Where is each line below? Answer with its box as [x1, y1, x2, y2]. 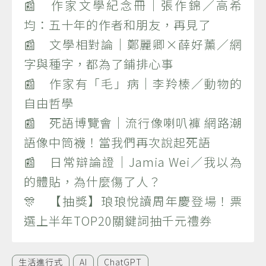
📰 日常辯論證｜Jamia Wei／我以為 [24, 153, 242, 170]
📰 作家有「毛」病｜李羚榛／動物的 [24, 74, 242, 92]
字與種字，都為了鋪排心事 [24, 55, 173, 72]
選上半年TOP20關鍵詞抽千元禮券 [24, 211, 212, 229]
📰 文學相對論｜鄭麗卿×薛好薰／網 [24, 35, 242, 53]
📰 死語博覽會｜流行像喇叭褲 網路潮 [24, 113, 242, 131]
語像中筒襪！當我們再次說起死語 [24, 133, 211, 151]
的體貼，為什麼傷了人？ [24, 172, 161, 190]
